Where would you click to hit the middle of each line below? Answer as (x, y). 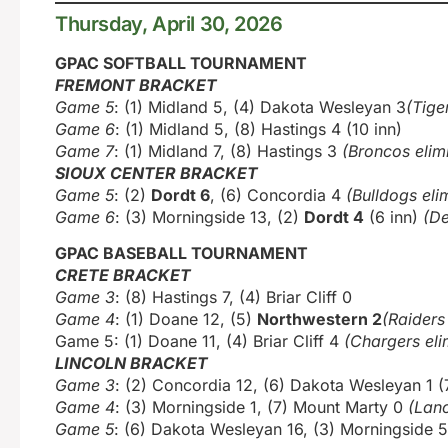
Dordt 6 (180, 195)
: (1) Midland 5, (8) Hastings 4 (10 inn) (258, 129)
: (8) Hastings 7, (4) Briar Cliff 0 (233, 297)
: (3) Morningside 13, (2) (209, 217)
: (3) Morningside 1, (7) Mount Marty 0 (259, 407)
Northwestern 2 (319, 319)
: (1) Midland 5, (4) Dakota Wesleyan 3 (260, 107)
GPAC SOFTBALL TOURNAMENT (181, 63)
